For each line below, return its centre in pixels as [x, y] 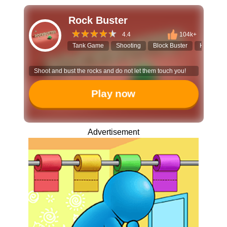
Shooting [128, 46]
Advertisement [113, 132]
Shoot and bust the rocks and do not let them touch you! [110, 71]
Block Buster [170, 46]
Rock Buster [98, 20]
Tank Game [88, 46]
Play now [113, 94]
